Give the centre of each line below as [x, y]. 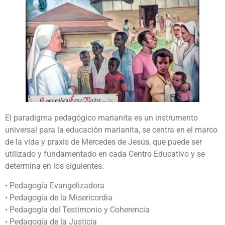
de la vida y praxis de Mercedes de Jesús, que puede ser [103, 142]
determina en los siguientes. [54, 166]
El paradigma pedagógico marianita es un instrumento [101, 118]
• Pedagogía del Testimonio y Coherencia [77, 209]
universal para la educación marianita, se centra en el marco [111, 130]
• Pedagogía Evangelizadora [55, 185]
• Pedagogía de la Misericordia [59, 197]
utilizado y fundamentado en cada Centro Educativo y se [105, 154]
